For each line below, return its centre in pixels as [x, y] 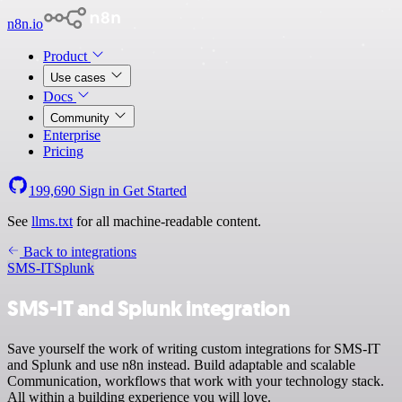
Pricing [63, 151]
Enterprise [72, 135]
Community [82, 118]
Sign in [99, 191]
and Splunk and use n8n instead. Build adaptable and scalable [181, 364]
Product [67, 56]
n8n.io [25, 24]
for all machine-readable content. [167, 221]
